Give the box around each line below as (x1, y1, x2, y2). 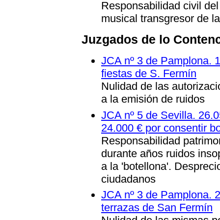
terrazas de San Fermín (101, 201, 213, 214)
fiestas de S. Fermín (101, 67, 196, 80)
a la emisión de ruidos (101, 92, 205, 105)
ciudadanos (101, 172, 156, 185)
